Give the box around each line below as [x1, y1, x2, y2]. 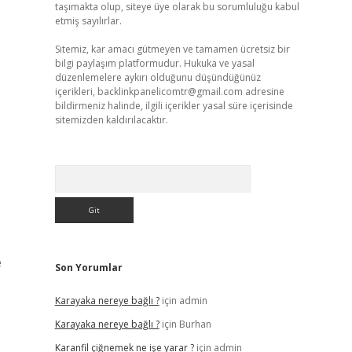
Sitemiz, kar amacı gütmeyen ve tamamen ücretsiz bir [54, 42, 290, 56]
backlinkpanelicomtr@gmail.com [97, 85, 243, 98]
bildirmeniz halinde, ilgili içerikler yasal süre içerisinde [54, 99, 293, 112]
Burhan [178, 317, 211, 331]
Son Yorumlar [54, 261, 123, 274]
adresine [242, 85, 284, 98]
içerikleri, [54, 85, 97, 98]
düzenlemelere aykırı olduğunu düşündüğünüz [54, 71, 261, 84]
